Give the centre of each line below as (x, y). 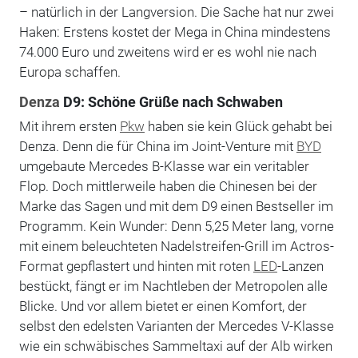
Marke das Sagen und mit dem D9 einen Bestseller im (176, 206)
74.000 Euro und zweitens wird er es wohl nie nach (167, 52)
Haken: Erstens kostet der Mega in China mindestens (175, 32)
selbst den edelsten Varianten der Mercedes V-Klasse (176, 326)
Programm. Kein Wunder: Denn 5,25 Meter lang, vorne (176, 226)
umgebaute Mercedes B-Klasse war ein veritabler (164, 166)
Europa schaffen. (70, 72)
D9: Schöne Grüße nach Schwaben (172, 102)
